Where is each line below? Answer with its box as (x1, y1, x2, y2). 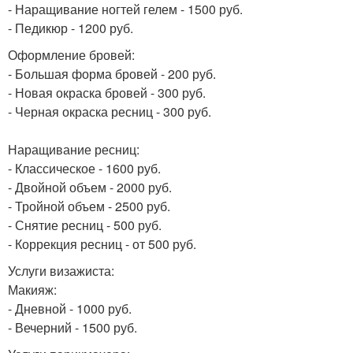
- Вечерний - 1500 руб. (8, 318, 137, 336)
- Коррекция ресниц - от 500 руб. (8, 235, 196, 253)
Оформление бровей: (8, 46, 135, 64)
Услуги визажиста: (8, 262, 114, 280)
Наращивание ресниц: (8, 140, 139, 158)
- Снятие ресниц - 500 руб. (8, 216, 162, 234)
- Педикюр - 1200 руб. (8, 19, 133, 37)
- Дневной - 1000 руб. (8, 299, 132, 318)
